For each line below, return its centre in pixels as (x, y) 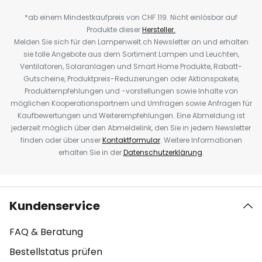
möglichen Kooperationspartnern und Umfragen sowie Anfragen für (131, 103)
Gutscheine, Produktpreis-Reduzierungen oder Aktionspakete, (131, 79)
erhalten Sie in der (91, 152)
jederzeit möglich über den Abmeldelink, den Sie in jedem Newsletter (131, 128)
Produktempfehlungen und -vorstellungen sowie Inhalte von (131, 91)
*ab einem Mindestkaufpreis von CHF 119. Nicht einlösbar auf (131, 17)
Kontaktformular (131, 140)
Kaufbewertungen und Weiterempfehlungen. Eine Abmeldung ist (131, 116)
